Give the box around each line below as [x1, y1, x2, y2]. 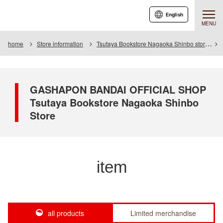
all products [47, 208, 84, 218]
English [166, 11, 183, 17]
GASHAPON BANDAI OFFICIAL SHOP [30, 82, 206, 97]
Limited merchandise [130, 208, 196, 218]
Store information [37, 39, 83, 48]
